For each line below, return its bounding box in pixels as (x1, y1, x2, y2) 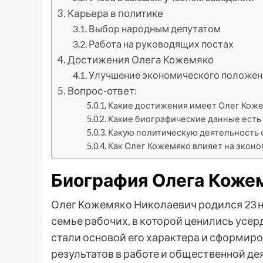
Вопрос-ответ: (68, 85, 137, 97)
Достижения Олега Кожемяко (68, 53, 214, 66)
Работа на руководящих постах (88, 38, 234, 50)
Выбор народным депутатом (88, 23, 221, 35)
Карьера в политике (68, 7, 164, 20)
